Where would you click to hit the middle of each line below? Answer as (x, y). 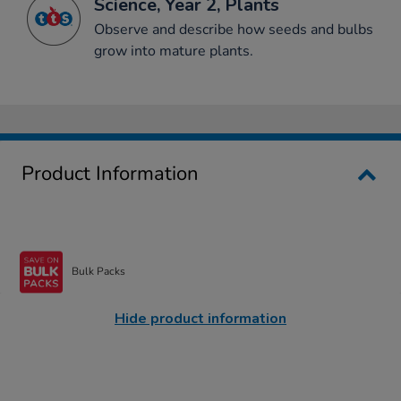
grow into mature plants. (174, 51)
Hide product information (200, 318)
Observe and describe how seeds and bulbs (234, 29)
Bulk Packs (99, 272)
